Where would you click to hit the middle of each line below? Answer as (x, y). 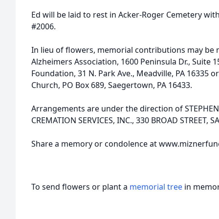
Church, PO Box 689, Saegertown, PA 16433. (112, 85)
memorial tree (156, 187)
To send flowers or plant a (80, 187)
